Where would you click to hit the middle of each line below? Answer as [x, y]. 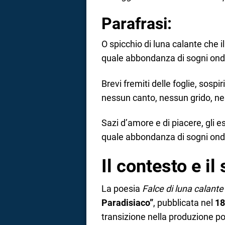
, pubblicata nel [184, 202]
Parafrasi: [137, 24]
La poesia [122, 188]
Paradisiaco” [127, 202]
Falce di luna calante [183, 188]
